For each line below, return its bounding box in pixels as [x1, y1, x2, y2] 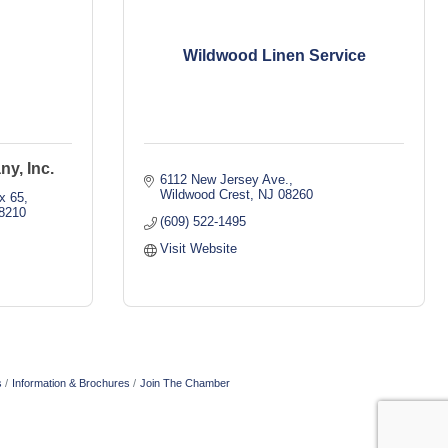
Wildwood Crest [160, 187, 251, 202]
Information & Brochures [12, 377, 130, 389]
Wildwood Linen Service [182, 47, 366, 64]
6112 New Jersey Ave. [160, 172, 290, 187]
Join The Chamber [140, 377, 230, 389]
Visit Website [160, 241, 238, 256]
